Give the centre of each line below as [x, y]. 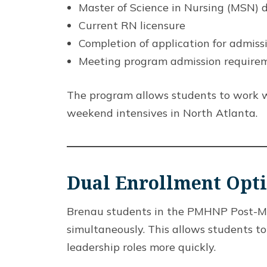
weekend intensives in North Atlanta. [162, 113]
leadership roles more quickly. [141, 247]
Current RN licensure [132, 25]
